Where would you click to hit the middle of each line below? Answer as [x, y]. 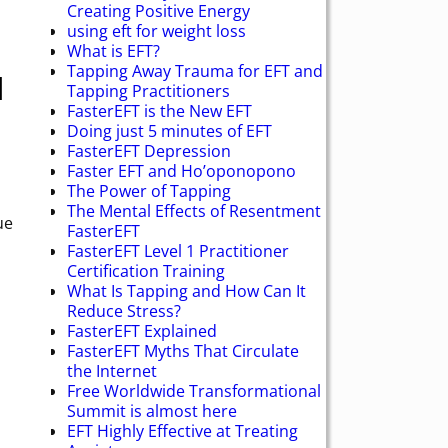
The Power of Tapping [149, 190]
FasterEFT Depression [149, 150]
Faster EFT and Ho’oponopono [181, 170]
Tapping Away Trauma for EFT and [195, 70]
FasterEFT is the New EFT [159, 110]
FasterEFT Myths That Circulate [183, 350]
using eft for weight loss [156, 30]
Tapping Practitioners [148, 90]
